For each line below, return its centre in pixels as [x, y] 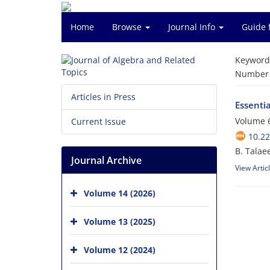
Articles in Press [103, 97]
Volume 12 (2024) [120, 250]
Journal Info [193, 27]
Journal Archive [106, 160]
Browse [128, 27]
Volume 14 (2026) [120, 193]
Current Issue [99, 121]
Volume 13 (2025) [120, 221]
